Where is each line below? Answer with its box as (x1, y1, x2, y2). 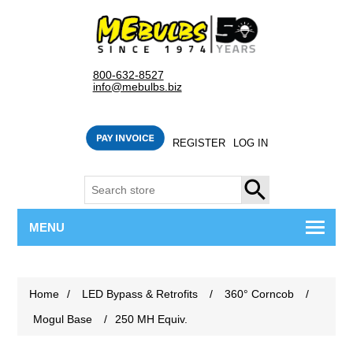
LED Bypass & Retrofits (82, 288, 199, 301)
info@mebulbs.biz (92, 80, 182, 94)
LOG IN (232, 137, 268, 150)
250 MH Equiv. (115, 313, 188, 326)
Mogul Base (33, 313, 93, 326)
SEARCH (242, 184, 288, 197)
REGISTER (172, 137, 225, 150)
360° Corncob (225, 288, 295, 301)
